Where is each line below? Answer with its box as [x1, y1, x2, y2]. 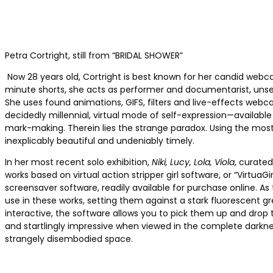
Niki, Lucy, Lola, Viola [152, 155, 235, 168]
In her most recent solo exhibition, [5, 155, 152, 168]
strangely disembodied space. [5, 232, 133, 245]
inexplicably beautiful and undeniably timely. [5, 134, 194, 147]
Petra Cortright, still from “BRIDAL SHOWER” [5, 49, 183, 62]
